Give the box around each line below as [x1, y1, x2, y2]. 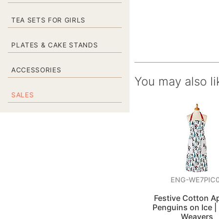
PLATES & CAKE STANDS [11, 41, 98, 49]
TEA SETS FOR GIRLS [11, 16, 86, 24]
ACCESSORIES [11, 66, 62, 74]
